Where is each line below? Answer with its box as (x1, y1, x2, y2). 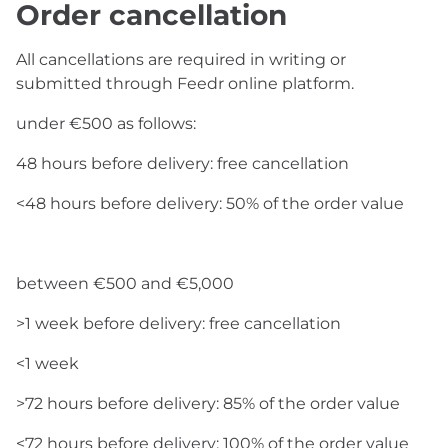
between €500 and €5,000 (16, 274, 234, 293)
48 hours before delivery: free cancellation (16, 154, 349, 173)
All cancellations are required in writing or (16, 50, 346, 69)
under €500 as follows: (16, 114, 196, 133)
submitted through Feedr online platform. (16, 74, 354, 93)
